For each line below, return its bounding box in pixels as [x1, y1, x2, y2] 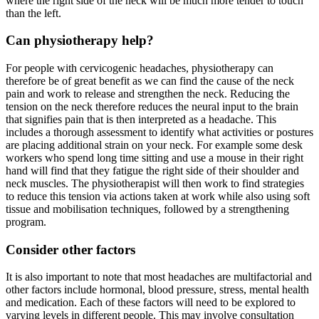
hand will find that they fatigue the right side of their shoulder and [6, 164, 299, 177]
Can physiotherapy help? [6, 33, 154, 48]
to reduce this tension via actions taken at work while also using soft [6, 189, 310, 202]
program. [6, 215, 49, 228]
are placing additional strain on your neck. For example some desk [6, 138, 303, 151]
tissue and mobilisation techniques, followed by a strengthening [6, 202, 289, 215]
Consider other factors [6, 241, 135, 257]
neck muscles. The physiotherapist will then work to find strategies [6, 177, 304, 189]
